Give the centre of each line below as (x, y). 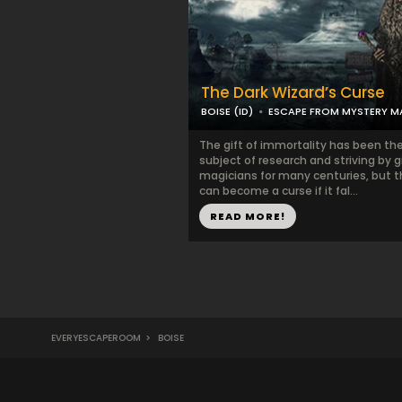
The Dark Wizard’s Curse (293, 92)
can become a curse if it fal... (278, 191)
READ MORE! (247, 216)
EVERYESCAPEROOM (96, 338)
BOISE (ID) (227, 111)
